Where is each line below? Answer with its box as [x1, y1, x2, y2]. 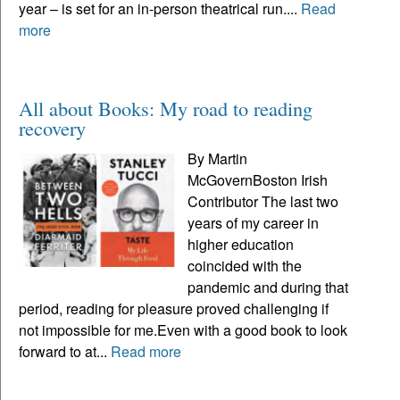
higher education [187, 233, 295, 254]
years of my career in [187, 212, 320, 233]
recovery [19, 113, 86, 141]
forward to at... [19, 340, 111, 362]
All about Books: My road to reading [19, 94, 312, 121]
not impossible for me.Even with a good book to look [19, 319, 347, 340]
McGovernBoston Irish [187, 169, 329, 190]
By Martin [187, 147, 248, 169]
